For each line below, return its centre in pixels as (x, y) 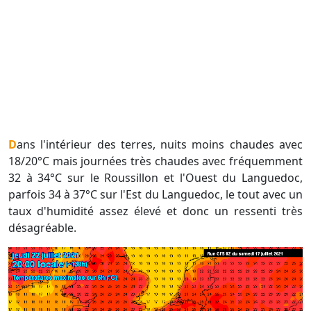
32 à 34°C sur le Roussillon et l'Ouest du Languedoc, (155, 178)
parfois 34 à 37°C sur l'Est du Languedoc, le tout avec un (155, 195)
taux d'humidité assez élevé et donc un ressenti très (155, 211)
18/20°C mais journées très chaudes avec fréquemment (155, 161)
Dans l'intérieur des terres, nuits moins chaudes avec (12, 145)
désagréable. (44, 228)
